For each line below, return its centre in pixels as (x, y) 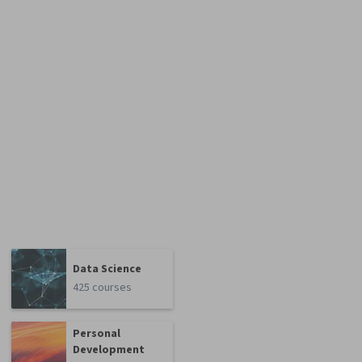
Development (109, 350)
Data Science (107, 269)
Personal (97, 334)
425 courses (103, 288)
